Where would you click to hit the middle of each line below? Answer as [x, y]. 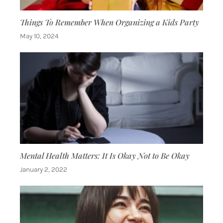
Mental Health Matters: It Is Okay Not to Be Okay [105, 156]
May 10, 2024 [39, 36]
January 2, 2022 [44, 170]
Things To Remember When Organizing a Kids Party [110, 22]
